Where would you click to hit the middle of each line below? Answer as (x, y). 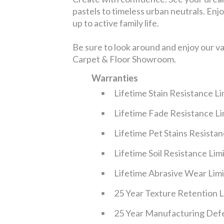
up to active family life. (116, 23)
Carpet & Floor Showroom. (124, 59)
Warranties (115, 78)
